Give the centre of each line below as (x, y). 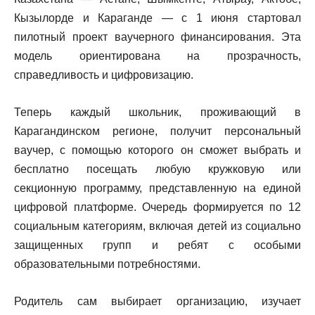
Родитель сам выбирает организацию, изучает (157, 302)
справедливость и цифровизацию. (104, 75)
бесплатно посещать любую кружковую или (157, 169)
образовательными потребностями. (107, 264)
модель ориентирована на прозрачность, (157, 56)
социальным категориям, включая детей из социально (157, 226)
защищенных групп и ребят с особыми (157, 245)
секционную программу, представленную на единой (157, 188)
